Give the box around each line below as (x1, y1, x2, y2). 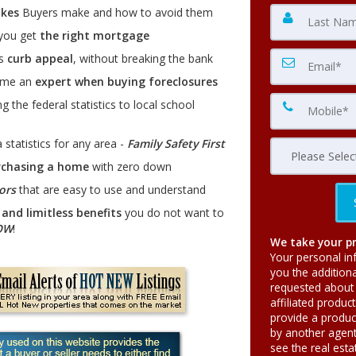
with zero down (88, 159, 172, 174)
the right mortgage (39, 28, 149, 43)
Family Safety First (126, 136, 225, 151)
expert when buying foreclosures (34, 74, 218, 89)
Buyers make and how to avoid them (18, 5, 213, 20)
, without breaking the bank (72, 51, 213, 66)
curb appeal (6, 51, 73, 66)
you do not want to (121, 205, 224, 220)
